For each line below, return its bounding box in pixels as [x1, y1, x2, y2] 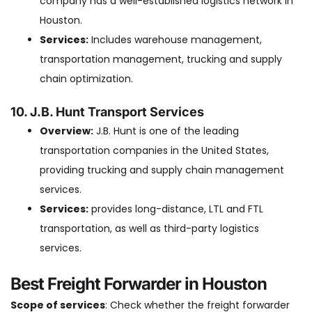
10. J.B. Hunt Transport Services [10, 104, 204, 119]
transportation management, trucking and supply [40, 52, 282, 66]
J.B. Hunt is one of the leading [93, 124, 239, 138]
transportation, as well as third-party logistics [40, 221, 259, 235]
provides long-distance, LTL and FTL [88, 202, 263, 216]
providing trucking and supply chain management [40, 163, 284, 177]
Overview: [40, 124, 93, 138]
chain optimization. [40, 72, 133, 86]
